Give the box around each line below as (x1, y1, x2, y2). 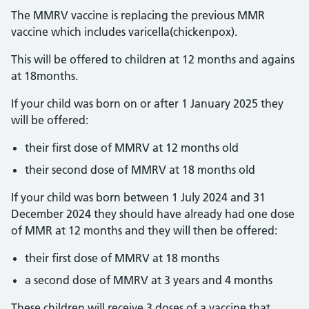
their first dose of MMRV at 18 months (25, 251, 219, 265)
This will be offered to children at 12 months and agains (11, 52, 295, 66)
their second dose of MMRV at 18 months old (25, 163, 255, 177)
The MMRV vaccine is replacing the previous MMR (11, 8, 265, 22)
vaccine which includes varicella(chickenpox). (11, 25, 237, 39)
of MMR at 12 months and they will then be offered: (11, 223, 277, 237)
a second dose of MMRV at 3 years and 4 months (25, 273, 272, 287)
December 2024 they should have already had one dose (11, 207, 295, 221)
